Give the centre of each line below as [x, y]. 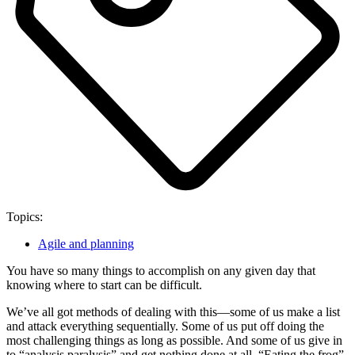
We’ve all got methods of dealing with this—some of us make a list [173, 312]
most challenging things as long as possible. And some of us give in [174, 341]
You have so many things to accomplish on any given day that [161, 271]
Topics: [25, 217]
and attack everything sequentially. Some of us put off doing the [165, 326]
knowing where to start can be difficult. [106, 285]
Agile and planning [86, 244]
